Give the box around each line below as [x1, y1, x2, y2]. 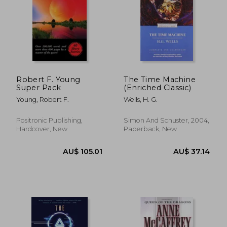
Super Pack [16, 83, 61, 92]
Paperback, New [124, 125, 177, 133]
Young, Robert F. [16, 95, 69, 103]
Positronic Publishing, [16, 116, 83, 124]
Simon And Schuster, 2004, [124, 116, 210, 124]
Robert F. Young [16, 74, 81, 84]
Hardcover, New [16, 125, 68, 133]
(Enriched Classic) [124, 83, 191, 92]
